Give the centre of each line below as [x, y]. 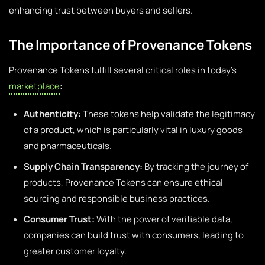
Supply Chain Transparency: [83, 167]
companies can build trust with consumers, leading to [134, 235]
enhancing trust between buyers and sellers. [101, 10]
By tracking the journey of [195, 167]
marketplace [34, 86]
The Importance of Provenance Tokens [130, 45]
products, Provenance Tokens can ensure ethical [123, 182]
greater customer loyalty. [75, 251]
